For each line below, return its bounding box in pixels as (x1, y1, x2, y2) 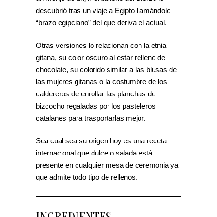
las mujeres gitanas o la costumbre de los (36, 77, 167, 86)
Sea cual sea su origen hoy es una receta (36, 137, 167, 145)
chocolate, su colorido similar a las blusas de (36, 65, 177, 74)
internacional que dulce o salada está (36, 149, 152, 157)
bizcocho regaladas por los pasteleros (36, 102, 155, 110)
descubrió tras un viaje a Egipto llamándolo (36, 6, 170, 15)
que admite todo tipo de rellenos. (36, 173, 138, 182)
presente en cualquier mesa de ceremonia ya (36, 161, 178, 170)
